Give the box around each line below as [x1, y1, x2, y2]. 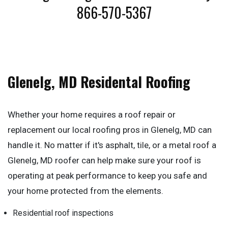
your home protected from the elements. [8, 186, 163, 196]
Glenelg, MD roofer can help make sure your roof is [8, 155, 201, 165]
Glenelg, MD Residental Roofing [8, 71, 190, 92]
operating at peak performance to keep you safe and [8, 170, 207, 181]
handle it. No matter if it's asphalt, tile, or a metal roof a [8, 140, 216, 150]
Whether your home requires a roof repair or [8, 109, 176, 120]
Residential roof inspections [13, 208, 113, 218]
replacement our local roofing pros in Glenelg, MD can [8, 125, 212, 135]
